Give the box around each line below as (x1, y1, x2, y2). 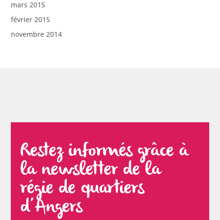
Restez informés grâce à (21, 139, 189, 164)
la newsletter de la (21, 158, 162, 182)
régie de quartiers (21, 177, 145, 201)
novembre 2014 (11, 29, 62, 39)
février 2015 (11, 15, 51, 25)
